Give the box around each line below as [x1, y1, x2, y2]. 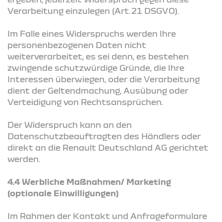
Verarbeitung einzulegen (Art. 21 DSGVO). [7, 5, 179, 15]
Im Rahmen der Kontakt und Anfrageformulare [7, 211, 207, 221]
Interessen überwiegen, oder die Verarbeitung [7, 74, 200, 84]
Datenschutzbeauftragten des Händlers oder [7, 131, 201, 141]
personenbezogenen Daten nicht [7, 40, 146, 50]
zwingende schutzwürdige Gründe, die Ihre [7, 62, 184, 72]
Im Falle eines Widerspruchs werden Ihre [7, 28, 176, 38]
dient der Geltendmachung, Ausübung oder [7, 85, 188, 95]
